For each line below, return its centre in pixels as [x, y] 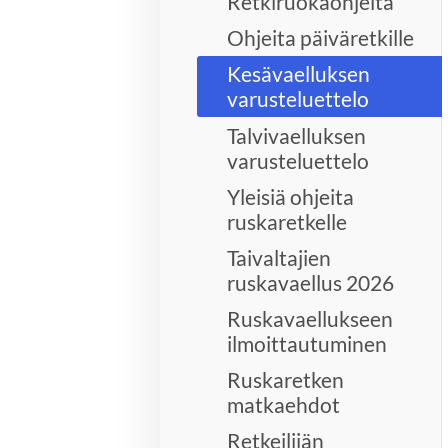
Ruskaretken [286, 380]
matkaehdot [284, 405]
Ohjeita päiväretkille [321, 38]
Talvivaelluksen [297, 135]
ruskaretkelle [287, 221]
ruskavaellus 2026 [311, 282]
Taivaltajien [279, 257]
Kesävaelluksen [299, 74]
